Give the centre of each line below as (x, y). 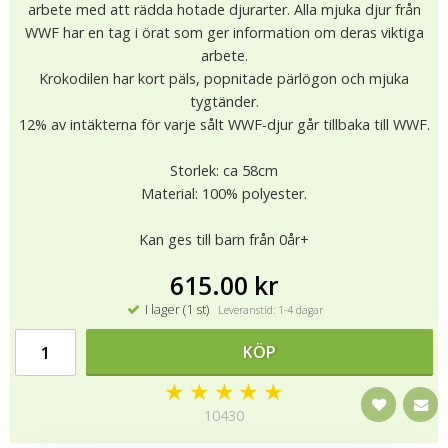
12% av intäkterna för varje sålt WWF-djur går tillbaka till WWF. (224, 124)
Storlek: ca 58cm (224, 170)
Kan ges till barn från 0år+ (224, 239)
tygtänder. (224, 101)
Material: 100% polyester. (224, 193)
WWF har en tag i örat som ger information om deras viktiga (224, 32)
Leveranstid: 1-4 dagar (267, 310)
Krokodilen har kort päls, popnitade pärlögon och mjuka (224, 78)
